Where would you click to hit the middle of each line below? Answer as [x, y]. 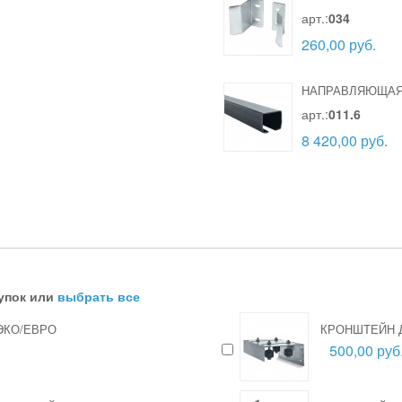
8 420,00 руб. [345, 140]
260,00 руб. [339, 44]
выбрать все [99, 296]
